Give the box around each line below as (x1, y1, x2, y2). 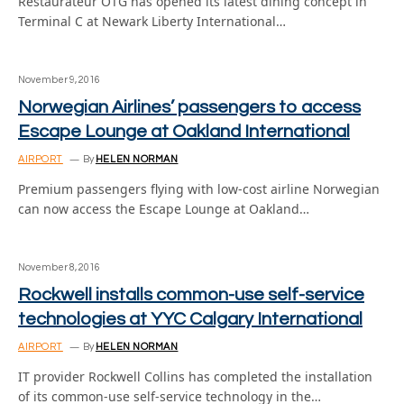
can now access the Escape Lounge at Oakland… (18, 200, 309, 217)
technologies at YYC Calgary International (18, 310, 363, 328)
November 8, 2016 (18, 262, 100, 272)
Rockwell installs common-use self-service (18, 286, 364, 304)
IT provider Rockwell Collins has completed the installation (18, 368, 372, 385)
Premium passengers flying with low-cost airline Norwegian (18, 180, 380, 197)
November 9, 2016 (18, 75, 100, 85)
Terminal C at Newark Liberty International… (18, 13, 286, 30)
